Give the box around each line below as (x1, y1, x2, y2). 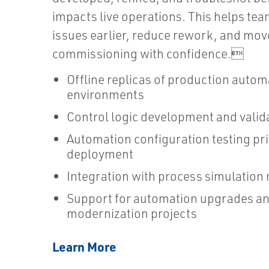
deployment (67, 145, 133, 162)
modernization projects (67, 205, 197, 221)
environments (67, 86, 144, 102)
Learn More (52, 238, 116, 255)
